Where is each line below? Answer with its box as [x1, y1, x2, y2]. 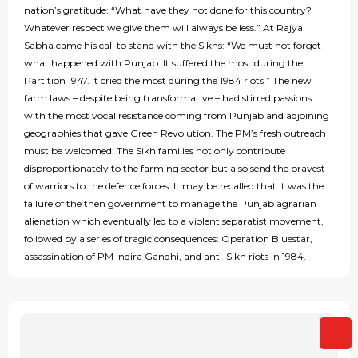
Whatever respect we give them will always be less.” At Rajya [24, 22, 303, 34]
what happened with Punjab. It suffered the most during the [24, 57, 303, 70]
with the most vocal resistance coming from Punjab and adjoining [24, 109, 329, 122]
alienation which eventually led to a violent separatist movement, [24, 215, 324, 228]
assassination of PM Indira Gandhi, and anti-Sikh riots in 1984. [24, 250, 306, 263]
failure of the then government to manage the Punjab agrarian [24, 197, 316, 210]
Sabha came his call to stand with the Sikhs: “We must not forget [24, 39, 321, 52]
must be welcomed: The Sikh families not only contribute [24, 145, 285, 157]
